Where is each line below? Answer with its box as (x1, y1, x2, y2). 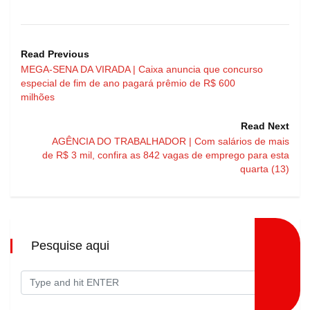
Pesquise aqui (31, 238, 109, 253)
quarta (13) (240, 163, 289, 174)
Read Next (241, 120, 289, 131)
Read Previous (21, 48, 89, 60)
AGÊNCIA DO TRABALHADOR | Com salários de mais (52, 135, 289, 147)
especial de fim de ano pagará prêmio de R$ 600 (21, 77, 235, 89)
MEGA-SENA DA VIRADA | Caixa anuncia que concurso (21, 63, 263, 75)
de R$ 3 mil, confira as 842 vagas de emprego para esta (42, 149, 289, 161)
